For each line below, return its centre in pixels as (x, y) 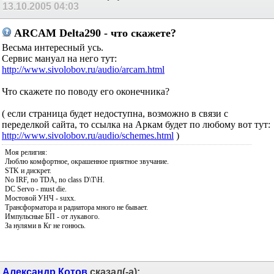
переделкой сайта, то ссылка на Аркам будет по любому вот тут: (136, 124)
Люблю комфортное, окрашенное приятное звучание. (87, 161)
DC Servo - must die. (36, 189)
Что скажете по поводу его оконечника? (87, 91)
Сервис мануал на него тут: (59, 58)
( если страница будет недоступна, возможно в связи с (115, 113)
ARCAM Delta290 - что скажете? (94, 33)
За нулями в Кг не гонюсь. (45, 225)
